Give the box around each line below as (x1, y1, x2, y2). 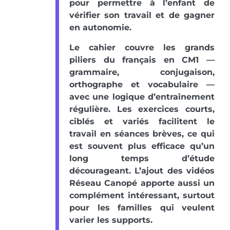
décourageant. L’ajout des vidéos (69, 166, 215, 176)
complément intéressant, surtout (69, 190, 215, 201)
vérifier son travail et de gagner (69, 10, 215, 21)
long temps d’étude (69, 154, 215, 164)
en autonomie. (69, 23, 131, 33)
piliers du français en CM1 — (69, 55, 215, 65)
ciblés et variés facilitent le (69, 117, 215, 127)
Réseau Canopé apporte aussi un (69, 178, 215, 188)
